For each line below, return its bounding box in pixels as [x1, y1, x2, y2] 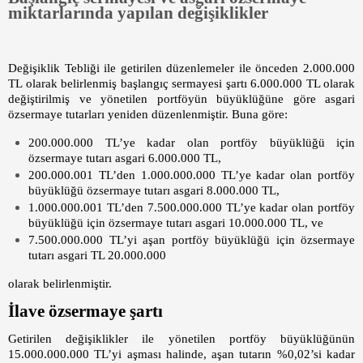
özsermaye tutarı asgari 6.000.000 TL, [28, 152, 221, 167]
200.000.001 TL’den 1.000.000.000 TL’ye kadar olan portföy [28, 169, 355, 182]
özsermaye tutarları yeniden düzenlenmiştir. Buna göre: [8, 108, 288, 122]
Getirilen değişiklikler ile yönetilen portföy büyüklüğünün [8, 332, 355, 346]
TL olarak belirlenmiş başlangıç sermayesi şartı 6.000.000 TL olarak [8, 77, 355, 91]
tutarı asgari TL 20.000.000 [28, 249, 166, 264]
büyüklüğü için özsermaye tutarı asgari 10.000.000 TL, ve [28, 216, 323, 232]
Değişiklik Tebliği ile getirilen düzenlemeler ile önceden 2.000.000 [8, 62, 355, 75]
